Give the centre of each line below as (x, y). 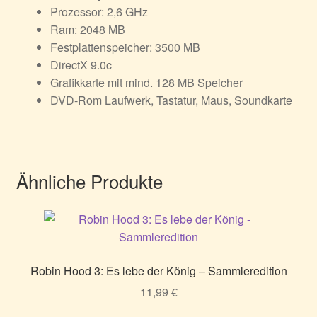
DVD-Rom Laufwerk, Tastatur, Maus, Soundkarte (171, 100)
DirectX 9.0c (81, 64)
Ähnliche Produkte (89, 180)
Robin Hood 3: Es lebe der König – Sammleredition (158, 270)
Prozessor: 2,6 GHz (99, 11)
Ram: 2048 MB (87, 29)
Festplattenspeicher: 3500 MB (125, 47)
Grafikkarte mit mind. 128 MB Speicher (146, 82)
